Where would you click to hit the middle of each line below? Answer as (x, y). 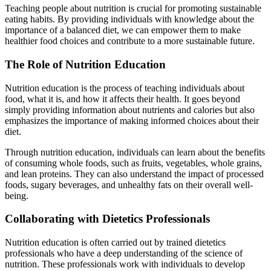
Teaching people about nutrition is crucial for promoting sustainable (133, 8)
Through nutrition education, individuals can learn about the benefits (135, 152)
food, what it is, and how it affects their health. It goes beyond (122, 99)
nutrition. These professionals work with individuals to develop (125, 264)
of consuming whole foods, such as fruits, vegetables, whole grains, (133, 163)
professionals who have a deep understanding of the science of (124, 253)
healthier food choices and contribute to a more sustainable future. (130, 41)
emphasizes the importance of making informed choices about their (132, 120)
